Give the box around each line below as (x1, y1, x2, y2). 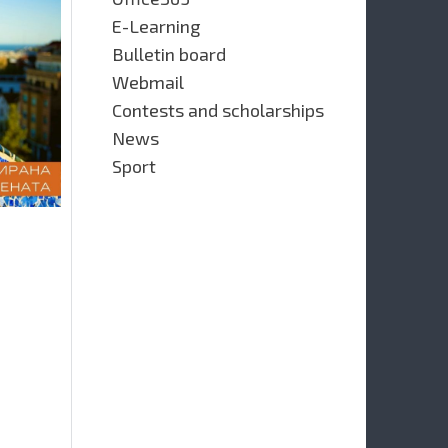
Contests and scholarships (112, 98, 324, 121)
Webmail (112, 70, 184, 93)
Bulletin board (112, 42, 226, 65)
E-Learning (112, 14, 200, 37)
